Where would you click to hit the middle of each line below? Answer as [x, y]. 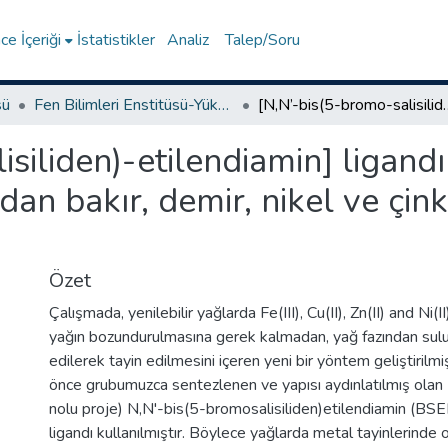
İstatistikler [116, 40]
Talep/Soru [263, 40]
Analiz [188, 40]
